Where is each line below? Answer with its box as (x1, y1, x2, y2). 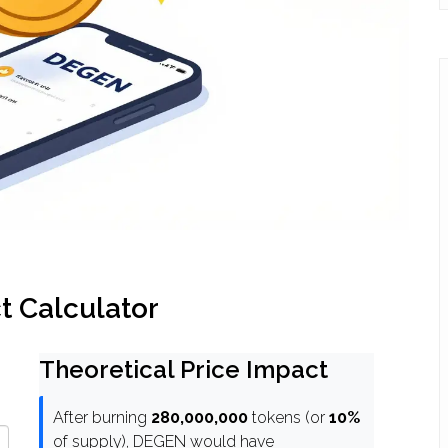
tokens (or (248, 408, 329, 428)
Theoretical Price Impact (39, 355, 328, 385)
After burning (53, 408, 151, 428)
